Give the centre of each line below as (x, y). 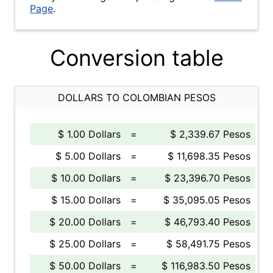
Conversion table (136, 58)
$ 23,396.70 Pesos (207, 178)
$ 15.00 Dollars (86, 200)
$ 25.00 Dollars (85, 244)
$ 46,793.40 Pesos (207, 222)
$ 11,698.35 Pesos (209, 156)
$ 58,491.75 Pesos (208, 244)
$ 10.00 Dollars (86, 178)
